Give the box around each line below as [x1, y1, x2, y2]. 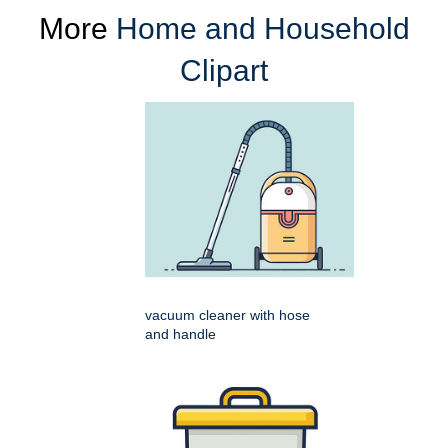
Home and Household [115, 11, 410, 45]
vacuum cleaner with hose [145, 306, 310, 323]
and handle [145, 325, 216, 342]
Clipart [180, 53, 268, 87]
